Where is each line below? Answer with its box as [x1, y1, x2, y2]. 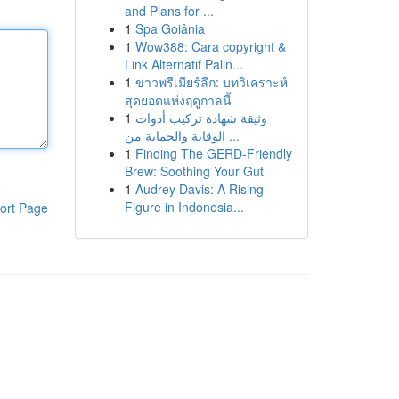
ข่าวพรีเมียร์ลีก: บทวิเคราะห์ [134, 73, 288, 91]
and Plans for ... [124, 2, 214, 20]
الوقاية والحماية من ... [224, 126, 240, 144]
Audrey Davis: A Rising [134, 180, 264, 198]
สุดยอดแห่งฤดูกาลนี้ [124, 91, 232, 109]
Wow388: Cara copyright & [134, 37, 286, 55]
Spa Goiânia [134, 20, 205, 37]
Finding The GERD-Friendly [134, 144, 292, 162]
